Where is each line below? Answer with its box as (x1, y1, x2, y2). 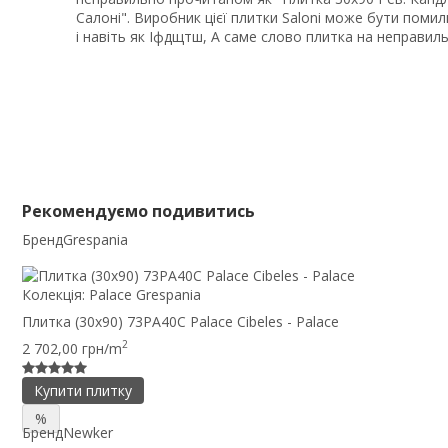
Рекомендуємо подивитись (22, 199, 255, 222)
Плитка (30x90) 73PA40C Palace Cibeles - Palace (22, 311, 339, 331)
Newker (63, 422, 113, 442)
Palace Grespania (89, 284, 201, 304)
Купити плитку (34, 380, 132, 400)
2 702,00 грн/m (22, 338, 122, 358)
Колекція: (22, 284, 89, 304)
